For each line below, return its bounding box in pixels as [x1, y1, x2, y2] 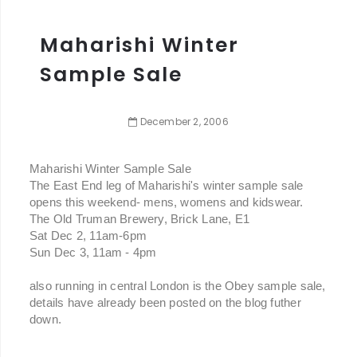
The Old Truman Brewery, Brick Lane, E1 [29, 211, 249, 226]
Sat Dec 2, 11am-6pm [29, 228, 147, 242]
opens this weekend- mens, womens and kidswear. [29, 194, 304, 209]
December [139, 114, 191, 128]
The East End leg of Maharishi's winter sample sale [29, 178, 304, 192]
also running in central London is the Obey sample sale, [29, 278, 326, 292]
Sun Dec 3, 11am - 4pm [29, 245, 157, 259]
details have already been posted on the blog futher [29, 295, 301, 309]
